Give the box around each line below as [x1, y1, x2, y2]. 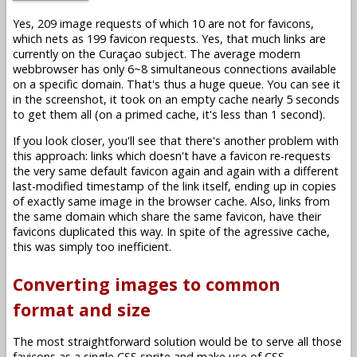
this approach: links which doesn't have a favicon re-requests [13, 148, 331, 164]
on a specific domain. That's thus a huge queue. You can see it [13, 76, 340, 92]
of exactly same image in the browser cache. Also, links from [13, 194, 330, 210]
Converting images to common [13, 272, 280, 296]
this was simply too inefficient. [13, 239, 171, 255]
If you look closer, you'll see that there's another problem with [13, 133, 339, 149]
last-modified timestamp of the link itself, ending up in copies [13, 178, 336, 194]
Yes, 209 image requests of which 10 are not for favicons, [13, 15, 314, 31]
